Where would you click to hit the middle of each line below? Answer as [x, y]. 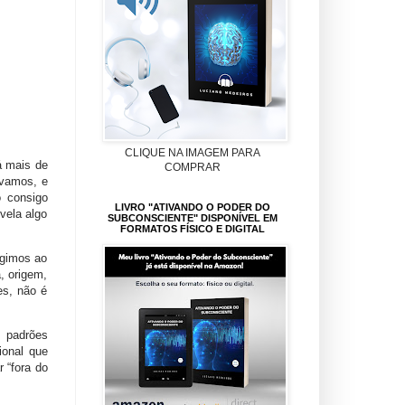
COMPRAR [192, 167]
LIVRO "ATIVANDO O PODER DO [192, 207]
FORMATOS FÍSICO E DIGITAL [192, 228]
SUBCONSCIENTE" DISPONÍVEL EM [192, 217]
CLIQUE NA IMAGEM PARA [192, 152]
